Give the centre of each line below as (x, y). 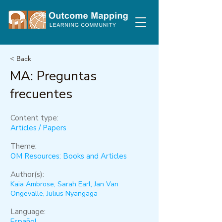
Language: (28, 212)
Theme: (24, 146)
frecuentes (41, 94)
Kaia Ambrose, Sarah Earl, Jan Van (64, 184)
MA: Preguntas (53, 76)
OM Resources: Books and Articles (69, 156)
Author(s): (27, 174)
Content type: (34, 118)
